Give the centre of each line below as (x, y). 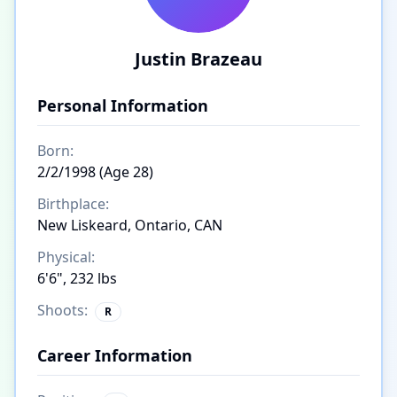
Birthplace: (73, 204)
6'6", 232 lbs (77, 278)
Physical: (66, 257)
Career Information (115, 355)
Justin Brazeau (198, 59)
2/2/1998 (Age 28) (95, 172)
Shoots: (62, 310)
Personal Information (123, 105)
